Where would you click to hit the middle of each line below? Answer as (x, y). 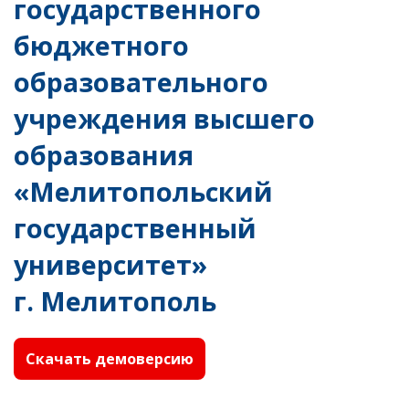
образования (104, 154)
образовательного (141, 81)
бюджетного (101, 45)
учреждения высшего (164, 118)
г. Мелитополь (115, 300)
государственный (135, 227)
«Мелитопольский (143, 191)
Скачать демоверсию (110, 358)
